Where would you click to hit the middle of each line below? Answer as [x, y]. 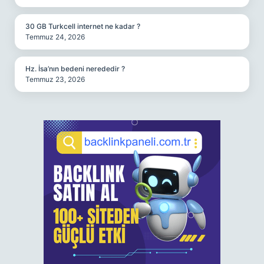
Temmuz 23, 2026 [55, 79]
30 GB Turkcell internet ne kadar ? [83, 26]
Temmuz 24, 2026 [55, 37]
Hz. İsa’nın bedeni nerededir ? [75, 69]
